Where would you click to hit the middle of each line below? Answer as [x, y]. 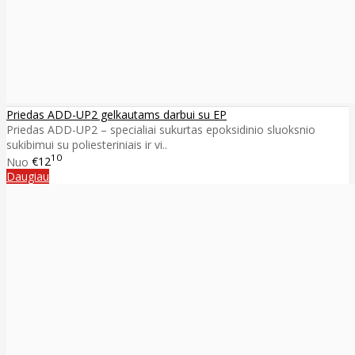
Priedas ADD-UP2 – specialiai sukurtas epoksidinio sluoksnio [161, 129]
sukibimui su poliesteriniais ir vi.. [87, 144]
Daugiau [28, 177]
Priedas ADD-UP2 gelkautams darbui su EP [116, 114]
